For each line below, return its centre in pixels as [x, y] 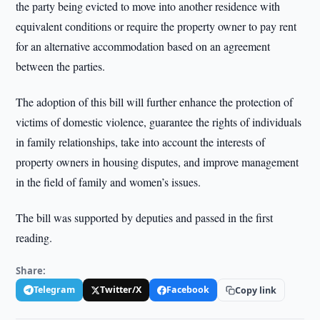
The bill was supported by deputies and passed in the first [145, 217]
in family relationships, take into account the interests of [141, 142]
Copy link [256, 290]
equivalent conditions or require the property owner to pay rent [156, 26]
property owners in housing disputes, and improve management [157, 162]
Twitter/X [121, 290]
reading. [34, 237]
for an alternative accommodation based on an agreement [143, 46]
